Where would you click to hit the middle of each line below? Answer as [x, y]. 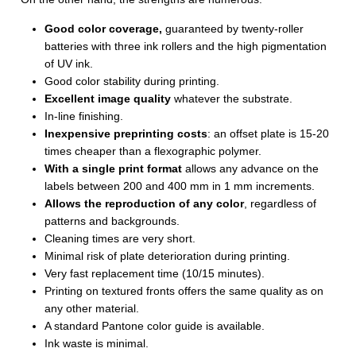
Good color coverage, [104, 28]
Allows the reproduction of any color [145, 203]
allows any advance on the [251, 168]
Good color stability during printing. [132, 81]
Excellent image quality [108, 98]
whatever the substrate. [232, 98]
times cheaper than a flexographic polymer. [153, 151]
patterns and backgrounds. [112, 221]
